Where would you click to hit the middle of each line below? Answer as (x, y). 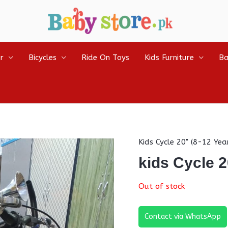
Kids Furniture (169, 58)
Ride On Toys (105, 58)
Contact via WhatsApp (183, 217)
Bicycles (42, 58)
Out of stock (162, 187)
